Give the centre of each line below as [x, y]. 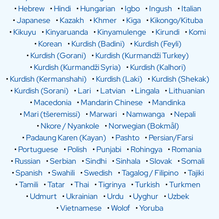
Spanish [29, 173]
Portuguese [38, 150]
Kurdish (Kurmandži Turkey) [142, 56]
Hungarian [98, 9]
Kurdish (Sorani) [41, 91]
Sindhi [96, 161]
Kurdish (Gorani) [58, 56]
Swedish [98, 173]
